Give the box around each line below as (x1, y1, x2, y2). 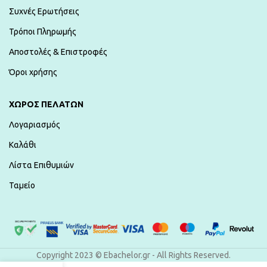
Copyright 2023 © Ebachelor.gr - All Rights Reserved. (36, 250, 231, 260)
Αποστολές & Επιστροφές (9, 46, 107, 57)
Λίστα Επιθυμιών (9, 160, 74, 170)
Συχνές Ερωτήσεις (9, 6, 79, 16)
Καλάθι (9, 139, 36, 150)
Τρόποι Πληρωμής (9, 26, 76, 36)
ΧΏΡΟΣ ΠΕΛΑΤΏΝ (9, 99, 83, 109)
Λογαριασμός (9, 119, 60, 129)
